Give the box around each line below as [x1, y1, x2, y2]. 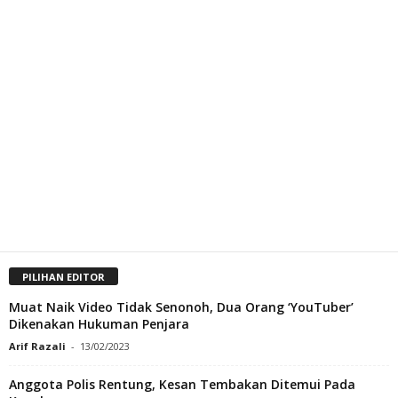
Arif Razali [9, 338, 66, 353]
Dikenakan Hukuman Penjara [9, 314, 189, 332]
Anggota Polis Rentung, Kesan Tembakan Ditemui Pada [9, 375, 355, 393]
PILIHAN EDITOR [22, 269, 105, 283]
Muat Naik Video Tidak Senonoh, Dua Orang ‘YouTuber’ [9, 298, 354, 315]
